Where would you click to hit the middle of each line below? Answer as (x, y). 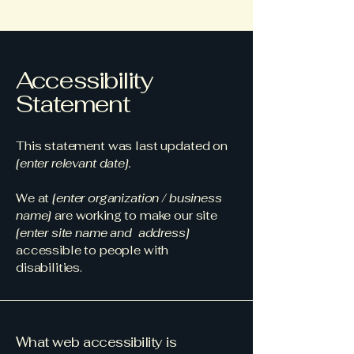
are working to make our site (134, 215)
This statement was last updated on (122, 146)
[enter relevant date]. (73, 163)
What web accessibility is (96, 342)
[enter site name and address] (103, 233)
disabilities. (49, 267)
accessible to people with (92, 250)
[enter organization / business (137, 198)
